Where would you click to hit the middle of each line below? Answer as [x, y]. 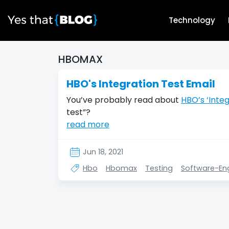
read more [88, 124]
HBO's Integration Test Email [141, 84]
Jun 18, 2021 [103, 152]
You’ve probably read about [124, 100]
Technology [192, 20]
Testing [159, 168]
